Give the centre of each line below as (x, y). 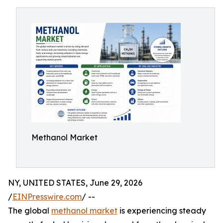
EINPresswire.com (47, 197)
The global (30, 211)
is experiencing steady (162, 211)
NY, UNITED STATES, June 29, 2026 (75, 183)
